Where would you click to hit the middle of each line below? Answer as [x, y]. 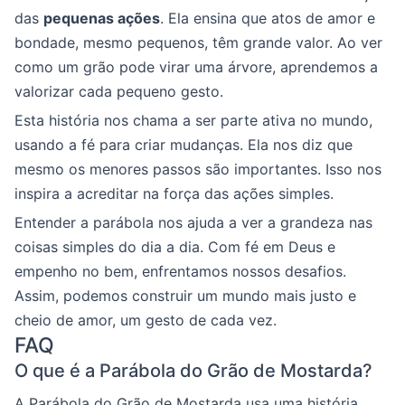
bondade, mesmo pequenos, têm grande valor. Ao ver [198, 42]
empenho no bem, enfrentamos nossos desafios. [180, 271]
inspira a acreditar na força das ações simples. [174, 193]
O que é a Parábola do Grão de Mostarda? [193, 370]
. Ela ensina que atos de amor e [268, 18]
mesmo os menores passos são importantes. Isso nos [198, 169]
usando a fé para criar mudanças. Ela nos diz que [184, 144]
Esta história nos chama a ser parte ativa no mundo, [193, 120]
